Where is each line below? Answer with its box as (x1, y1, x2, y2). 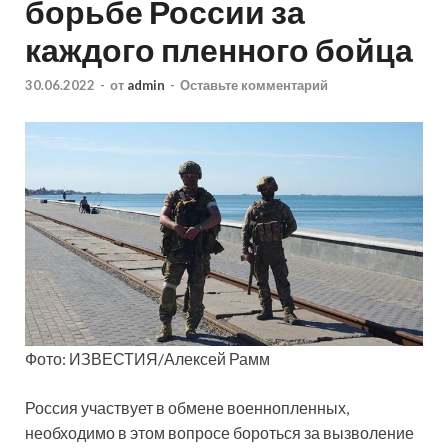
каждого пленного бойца (25, 29, 413, 69)
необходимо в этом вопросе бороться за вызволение (25, 423, 414, 443)
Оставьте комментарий (180, 77, 328, 94)
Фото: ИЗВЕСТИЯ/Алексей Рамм (25, 349, 270, 369)
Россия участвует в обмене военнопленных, (25, 398, 349, 418)
